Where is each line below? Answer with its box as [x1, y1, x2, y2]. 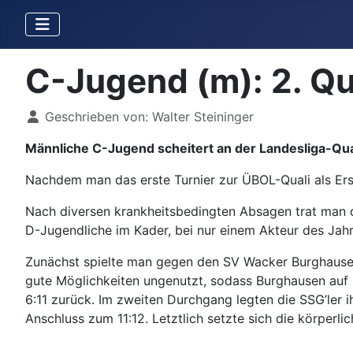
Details [24, 108, 67, 124]
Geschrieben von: [41, 109, 152, 124]
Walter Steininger [152, 109, 254, 124]
